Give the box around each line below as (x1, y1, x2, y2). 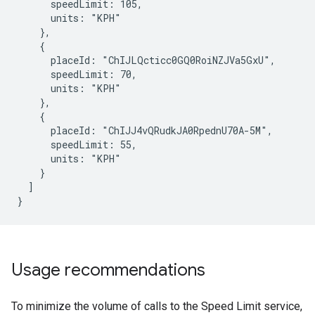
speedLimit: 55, (17, 138, 137, 151)
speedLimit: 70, (17, 67, 137, 81)
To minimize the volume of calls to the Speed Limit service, (11, 300, 302, 313)
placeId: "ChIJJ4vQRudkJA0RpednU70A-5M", (17, 124, 273, 137)
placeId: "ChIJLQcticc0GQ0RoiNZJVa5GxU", (17, 53, 276, 67)
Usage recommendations (11, 259, 205, 281)
